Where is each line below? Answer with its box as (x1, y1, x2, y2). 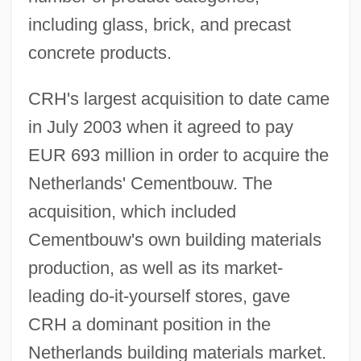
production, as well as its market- (27, 257, 283, 278)
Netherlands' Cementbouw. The (27, 172, 272, 193)
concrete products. (27, 42, 172, 63)
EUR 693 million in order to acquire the (27, 144, 329, 165)
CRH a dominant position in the (27, 313, 271, 334)
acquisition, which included (27, 201, 236, 222)
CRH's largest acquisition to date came (27, 88, 330, 109)
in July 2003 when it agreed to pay (27, 116, 293, 137)
